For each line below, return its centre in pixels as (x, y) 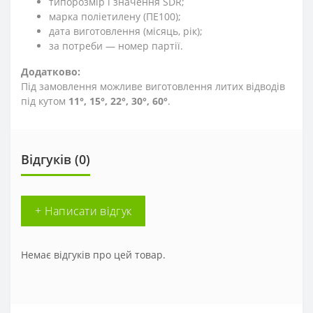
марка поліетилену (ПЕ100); (115, 16)
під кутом (45, 101)
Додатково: (51, 71)
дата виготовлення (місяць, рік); (126, 31)
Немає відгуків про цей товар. (93, 254)
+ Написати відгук (83, 211)
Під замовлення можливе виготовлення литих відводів (153, 86)
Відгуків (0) (56, 159)
